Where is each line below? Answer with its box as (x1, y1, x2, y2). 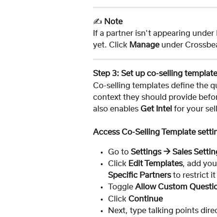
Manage (129, 41, 159, 49)
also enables (93, 105, 140, 113)
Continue (128, 195, 163, 203)
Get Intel (140, 105, 172, 113)
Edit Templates (128, 160, 183, 168)
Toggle (108, 183, 135, 191)
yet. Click (93, 41, 129, 49)
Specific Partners (108, 171, 171, 180)
